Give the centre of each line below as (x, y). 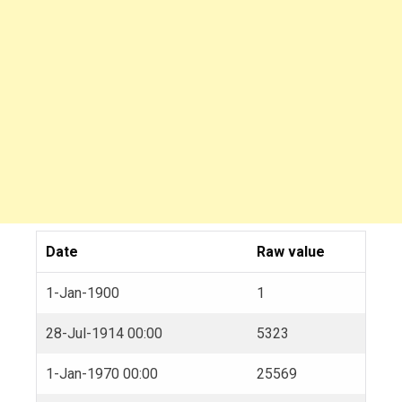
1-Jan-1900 (83, 293)
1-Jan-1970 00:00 (102, 373)
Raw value (291, 251)
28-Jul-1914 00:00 (104, 333)
